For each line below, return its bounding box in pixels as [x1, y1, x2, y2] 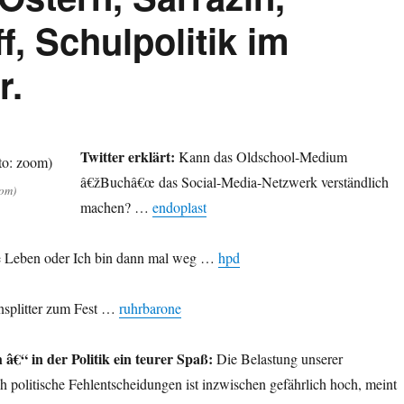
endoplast [151, 197, 207, 217]
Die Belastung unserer [212, 349, 343, 369]
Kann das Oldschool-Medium [174, 147, 347, 167]
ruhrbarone [118, 298, 181, 318]
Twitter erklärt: [79, 146, 175, 168]
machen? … [79, 197, 152, 217]
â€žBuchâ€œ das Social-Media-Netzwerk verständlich [79, 172, 389, 192]
